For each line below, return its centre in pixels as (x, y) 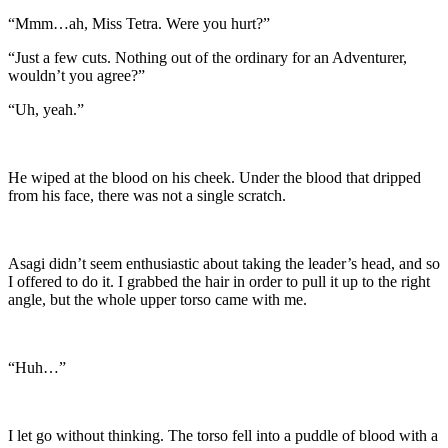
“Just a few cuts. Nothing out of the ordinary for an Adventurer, (207, 57)
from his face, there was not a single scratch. (147, 195)
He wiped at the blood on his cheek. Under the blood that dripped (214, 177)
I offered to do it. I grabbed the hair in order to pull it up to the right (219, 281)
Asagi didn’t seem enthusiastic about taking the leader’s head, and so (224, 263)
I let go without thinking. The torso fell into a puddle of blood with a (223, 435)
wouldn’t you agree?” (76, 75)
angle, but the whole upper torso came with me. (157, 299)
